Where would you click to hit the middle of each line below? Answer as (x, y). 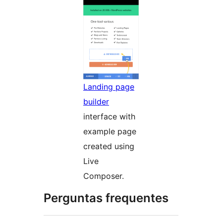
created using (109, 146)
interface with (109, 116)
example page (110, 131)
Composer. (104, 176)
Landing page (109, 86)
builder (96, 101)
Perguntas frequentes (106, 198)
